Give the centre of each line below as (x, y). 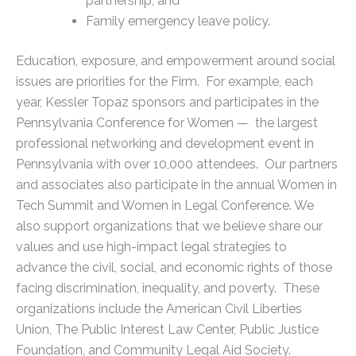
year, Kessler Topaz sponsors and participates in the (167, 103)
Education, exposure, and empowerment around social (176, 61)
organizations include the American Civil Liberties (159, 309)
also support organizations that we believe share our (169, 226)
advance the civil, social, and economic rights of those (174, 268)
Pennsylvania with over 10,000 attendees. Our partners (177, 164)
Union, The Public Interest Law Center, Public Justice (167, 330)
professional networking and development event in (165, 144)
